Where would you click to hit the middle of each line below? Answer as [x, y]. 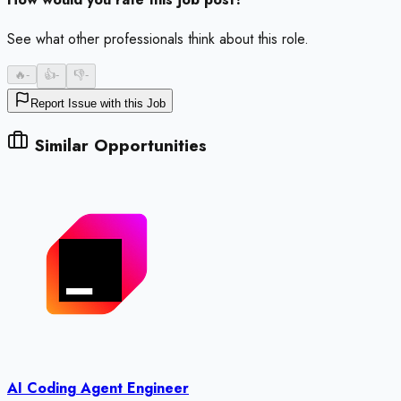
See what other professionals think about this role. [158, 39]
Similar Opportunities [118, 146]
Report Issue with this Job [98, 104]
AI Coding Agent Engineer [98, 388]
